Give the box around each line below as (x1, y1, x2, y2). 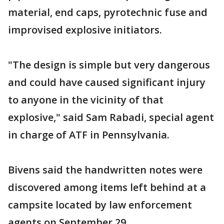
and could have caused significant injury (8, 75, 205, 89)
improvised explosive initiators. (8, 23, 162, 36)
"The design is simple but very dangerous (8, 58, 210, 71)
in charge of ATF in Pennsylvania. (8, 128, 169, 141)
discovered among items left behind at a (8, 180, 206, 194)
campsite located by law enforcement (8, 198, 192, 211)
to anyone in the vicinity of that (8, 93, 163, 106)
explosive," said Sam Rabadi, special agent (8, 110, 214, 124)
